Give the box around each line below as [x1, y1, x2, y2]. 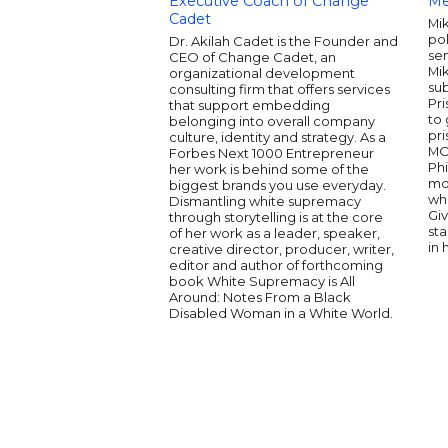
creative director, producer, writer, [169, 241, 394, 257]
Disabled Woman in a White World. [169, 305, 393, 321]
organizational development [169, 65, 355, 81]
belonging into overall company [169, 113, 375, 129]
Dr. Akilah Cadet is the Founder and [169, 33, 398, 49]
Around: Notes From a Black [169, 289, 351, 305]
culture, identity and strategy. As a [169, 129, 386, 145]
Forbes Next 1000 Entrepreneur [169, 145, 374, 161]
